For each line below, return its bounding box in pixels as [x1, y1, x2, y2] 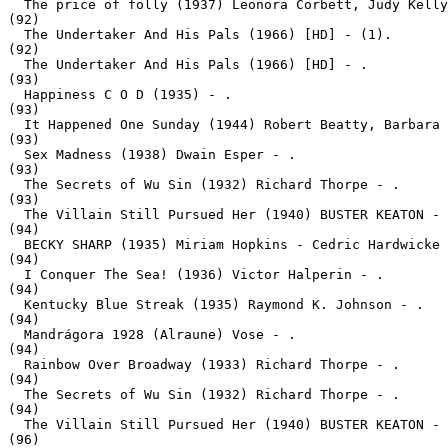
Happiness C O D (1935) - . [8, 87, 232, 102]
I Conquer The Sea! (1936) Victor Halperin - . [8, 267, 384, 282]
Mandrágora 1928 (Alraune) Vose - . [8, 327, 296, 342]
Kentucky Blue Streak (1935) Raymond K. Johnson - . [8, 297, 424, 312]
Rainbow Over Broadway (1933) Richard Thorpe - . [8, 357, 400, 372]
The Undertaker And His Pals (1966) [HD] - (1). [8, 27, 392, 42]
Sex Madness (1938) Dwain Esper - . [8, 147, 296, 162]
